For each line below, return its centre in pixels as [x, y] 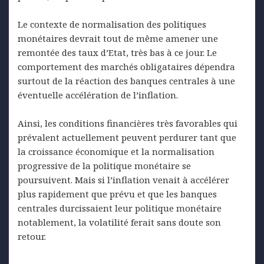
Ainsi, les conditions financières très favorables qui [128, 123]
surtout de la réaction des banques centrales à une [126, 81]
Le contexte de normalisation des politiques [112, 24]
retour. [32, 237]
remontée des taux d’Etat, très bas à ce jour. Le [117, 53]
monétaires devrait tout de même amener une [118, 39]
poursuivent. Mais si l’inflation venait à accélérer [123, 180]
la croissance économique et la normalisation [116, 152]
